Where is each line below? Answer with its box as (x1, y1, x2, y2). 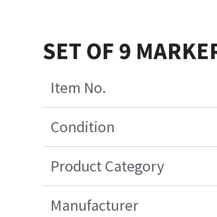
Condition (50, 117, 115, 137)
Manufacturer (50, 196, 139, 216)
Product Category (50, 156, 165, 176)
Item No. (50, 78, 107, 98)
